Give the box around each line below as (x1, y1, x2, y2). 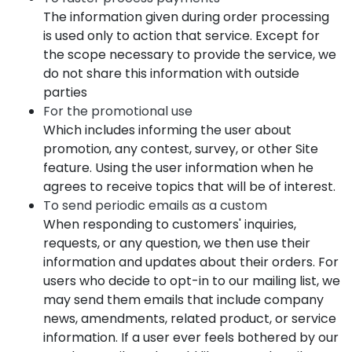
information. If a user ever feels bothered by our (43, 328, 339, 346)
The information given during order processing (43, 8, 329, 26)
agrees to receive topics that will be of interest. (43, 178, 335, 196)
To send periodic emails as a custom (43, 196, 267, 214)
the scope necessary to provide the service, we (43, 46, 336, 64)
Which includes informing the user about (43, 121, 291, 139)
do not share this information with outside (43, 64, 299, 82)
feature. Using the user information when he (43, 159, 313, 177)
